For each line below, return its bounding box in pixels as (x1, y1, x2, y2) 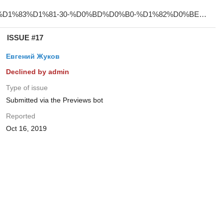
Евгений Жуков (5, 52, 60, 60)
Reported (5, 112, 35, 120)
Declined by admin (5, 68, 69, 76)
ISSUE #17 (6, 33, 43, 42)
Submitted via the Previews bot (5, 96, 103, 104)
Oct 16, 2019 (5, 124, 47, 132)
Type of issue (5, 84, 48, 92)
